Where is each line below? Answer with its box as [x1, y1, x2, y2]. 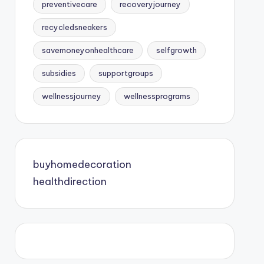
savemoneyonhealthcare [41, 45, 134, 55]
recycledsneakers [41, 22, 107, 32]
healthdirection [32, 174, 107, 188]
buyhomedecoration [32, 157, 131, 171]
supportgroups [98, 68, 153, 78]
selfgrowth [156, 45, 197, 55]
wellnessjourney [41, 91, 101, 101]
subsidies [41, 68, 76, 78]
